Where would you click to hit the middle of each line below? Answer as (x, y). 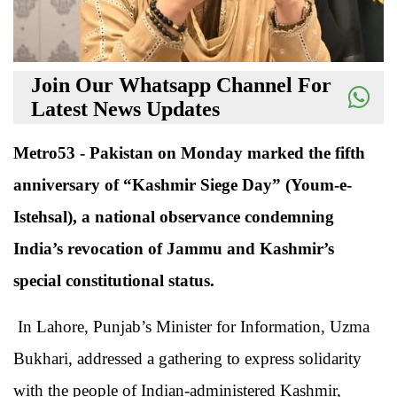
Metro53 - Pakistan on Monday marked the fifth (189, 153)
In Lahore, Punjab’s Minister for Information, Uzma (191, 327)
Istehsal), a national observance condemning (174, 217)
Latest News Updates (125, 109)
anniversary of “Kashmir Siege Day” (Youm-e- (183, 185)
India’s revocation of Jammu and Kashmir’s (174, 249)
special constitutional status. (114, 281)
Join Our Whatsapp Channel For (181, 86)
